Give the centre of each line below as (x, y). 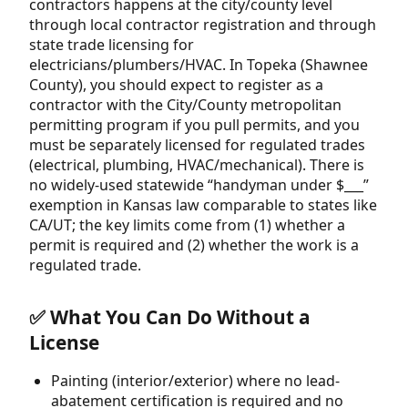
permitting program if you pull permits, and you (194, 124)
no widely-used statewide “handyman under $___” (199, 184)
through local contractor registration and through (203, 24)
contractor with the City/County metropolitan (185, 104)
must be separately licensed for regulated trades (197, 144)
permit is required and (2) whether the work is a (194, 245)
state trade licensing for (112, 44)
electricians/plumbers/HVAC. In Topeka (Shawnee (199, 64)
